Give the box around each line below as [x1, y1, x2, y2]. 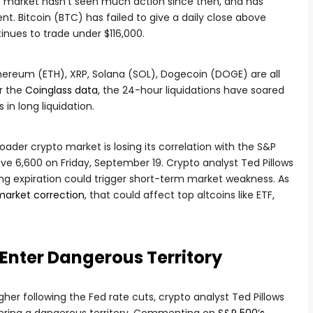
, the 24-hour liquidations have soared [98, 83, 284, 97]
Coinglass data [25, 83, 98, 97]
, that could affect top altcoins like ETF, [85, 188, 275, 202]
